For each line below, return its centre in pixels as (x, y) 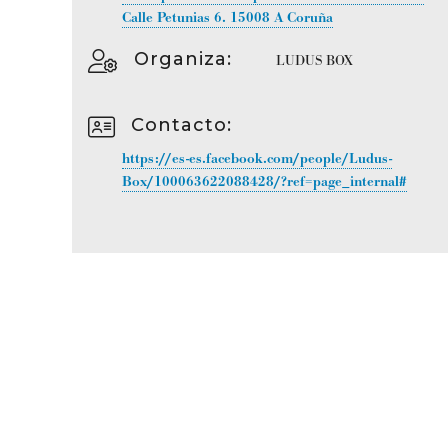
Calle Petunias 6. (176, 17)
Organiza (180, 58)
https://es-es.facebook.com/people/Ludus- (257, 158)
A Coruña (303, 17)
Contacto (179, 124)
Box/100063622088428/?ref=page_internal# (264, 181)
